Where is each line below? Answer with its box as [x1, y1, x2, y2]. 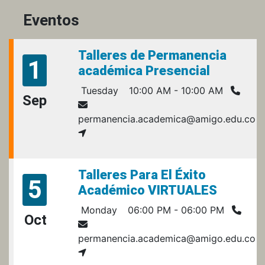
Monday [78, 203, 117, 216]
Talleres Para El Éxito [78, 167, 206, 182]
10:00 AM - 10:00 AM [126, 84, 223, 96]
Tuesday [78, 84, 118, 96]
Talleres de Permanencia [78, 47, 227, 63]
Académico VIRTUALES [78, 182, 217, 198]
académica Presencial [78, 63, 210, 78]
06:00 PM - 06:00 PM [125, 203, 224, 216]
